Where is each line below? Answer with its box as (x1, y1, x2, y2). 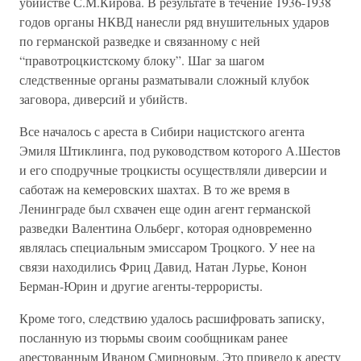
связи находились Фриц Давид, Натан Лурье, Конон (19, 258, 307, 275)
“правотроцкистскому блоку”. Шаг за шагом (19, 52, 264, 68)
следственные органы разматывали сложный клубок (19, 71, 309, 88)
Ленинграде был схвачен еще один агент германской (19, 200, 311, 217)
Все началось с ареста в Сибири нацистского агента (19, 122, 305, 139)
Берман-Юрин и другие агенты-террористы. (19, 277, 263, 294)
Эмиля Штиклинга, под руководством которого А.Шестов (19, 142, 341, 159)
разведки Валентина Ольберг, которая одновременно (19, 219, 312, 236)
